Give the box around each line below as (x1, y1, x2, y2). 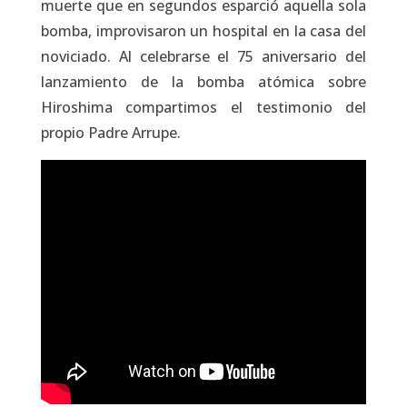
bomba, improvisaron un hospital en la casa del (40, 21, 367, 42)
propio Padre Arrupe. (40, 123, 181, 144)
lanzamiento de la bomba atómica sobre (40, 72, 367, 93)
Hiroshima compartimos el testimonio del (40, 97, 367, 118)
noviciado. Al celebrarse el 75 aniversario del (40, 46, 367, 67)
